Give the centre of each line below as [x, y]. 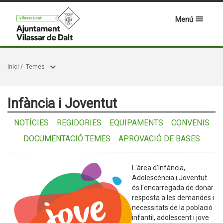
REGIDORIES [79, 123]
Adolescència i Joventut [169, 178]
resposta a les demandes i [173, 198]
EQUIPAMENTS [136, 123]
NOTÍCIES [31, 123]
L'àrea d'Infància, [159, 168]
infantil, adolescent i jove [170, 218]
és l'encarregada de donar [173, 188]
